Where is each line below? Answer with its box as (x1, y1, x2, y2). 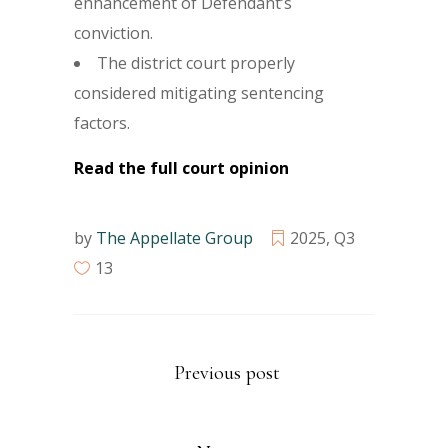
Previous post (174, 361, 280, 386)
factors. (74, 112, 134, 134)
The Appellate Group (96, 227, 253, 249)
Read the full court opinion (74, 157, 289, 179)
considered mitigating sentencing (74, 82, 324, 104)
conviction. (74, 22, 157, 44)
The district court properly (97, 52, 295, 74)
